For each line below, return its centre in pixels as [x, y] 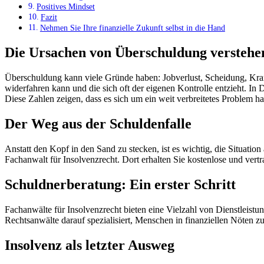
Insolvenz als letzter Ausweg [90, 245]
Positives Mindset [65, 7]
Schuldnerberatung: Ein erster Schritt [120, 184]
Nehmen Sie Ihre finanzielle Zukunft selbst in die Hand [132, 28]
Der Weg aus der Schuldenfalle [98, 123]
